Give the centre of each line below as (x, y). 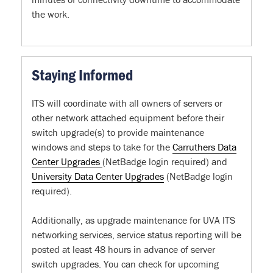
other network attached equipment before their (128, 118)
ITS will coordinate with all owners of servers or (127, 103)
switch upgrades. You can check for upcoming (125, 264)
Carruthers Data (204, 147)
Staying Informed (82, 75)
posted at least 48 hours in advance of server (123, 250)
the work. (51, 14)
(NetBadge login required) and (165, 162)
